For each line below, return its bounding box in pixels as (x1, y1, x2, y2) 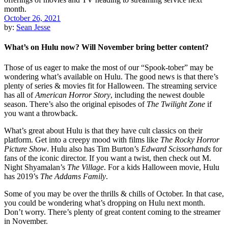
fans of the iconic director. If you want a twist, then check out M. (4, 153, 211, 162)
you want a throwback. (4, 108, 78, 118)
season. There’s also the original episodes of (4, 99, 147, 108)
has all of (4, 90, 35, 99)
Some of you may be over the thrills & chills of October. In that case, (4, 189, 224, 198)
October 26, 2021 (4, 14, 61, 22)
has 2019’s (4, 172, 40, 181)
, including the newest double (110, 90, 205, 99)
